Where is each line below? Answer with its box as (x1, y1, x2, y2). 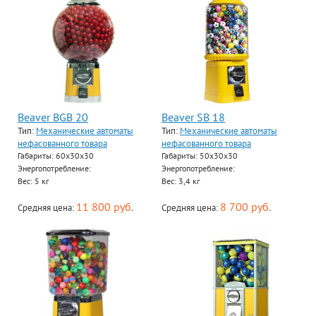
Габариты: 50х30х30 (162, 150, 238, 161)
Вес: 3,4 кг (162, 176, 200, 186)
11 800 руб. (76, 200, 133, 214)
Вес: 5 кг (18, 176, 49, 186)
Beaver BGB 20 (18, 110, 88, 124)
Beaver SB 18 (162, 110, 225, 124)
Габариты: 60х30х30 (18, 150, 94, 161)
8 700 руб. (220, 200, 271, 214)
